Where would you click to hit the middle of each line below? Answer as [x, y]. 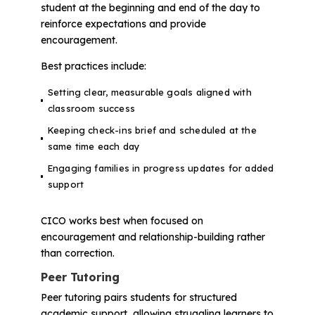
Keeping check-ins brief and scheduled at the [152, 130]
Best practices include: [93, 66]
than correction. [77, 253]
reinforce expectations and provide [123, 24]
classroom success [91, 108]
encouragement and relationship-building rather [153, 237]
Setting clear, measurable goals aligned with [149, 92]
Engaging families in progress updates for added [161, 168]
